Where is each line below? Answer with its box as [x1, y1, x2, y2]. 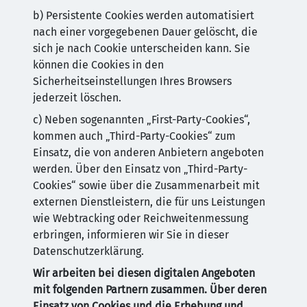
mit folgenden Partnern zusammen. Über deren [33, 283, 267, 296]
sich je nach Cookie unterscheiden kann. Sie [33, 42, 250, 55]
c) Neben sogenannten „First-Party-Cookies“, [33, 113, 250, 126]
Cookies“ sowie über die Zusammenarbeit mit [33, 179, 260, 192]
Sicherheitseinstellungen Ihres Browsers [33, 75, 232, 88]
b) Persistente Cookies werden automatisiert [33, 9, 254, 22]
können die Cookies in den [33, 58, 164, 71]
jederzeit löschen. [33, 91, 121, 104]
